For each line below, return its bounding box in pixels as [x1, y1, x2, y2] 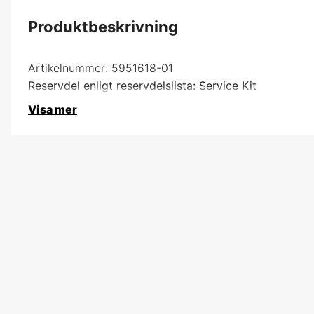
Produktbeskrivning [28, 17, 178, 36]
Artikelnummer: [28, 60, 108, 75]
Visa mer [28, 102, 77, 116]
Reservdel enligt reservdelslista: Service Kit [28, 78, 257, 93]
